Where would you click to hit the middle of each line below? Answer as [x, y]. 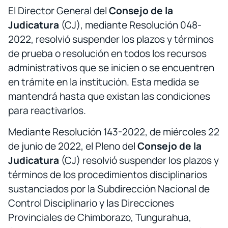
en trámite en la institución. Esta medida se [104, 82]
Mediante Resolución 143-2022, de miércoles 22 [114, 132]
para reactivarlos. [47, 110]
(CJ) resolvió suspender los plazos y [139, 161]
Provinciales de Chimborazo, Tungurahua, [100, 218]
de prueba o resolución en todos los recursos [107, 53]
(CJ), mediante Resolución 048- [130, 25]
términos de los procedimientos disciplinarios [108, 175]
